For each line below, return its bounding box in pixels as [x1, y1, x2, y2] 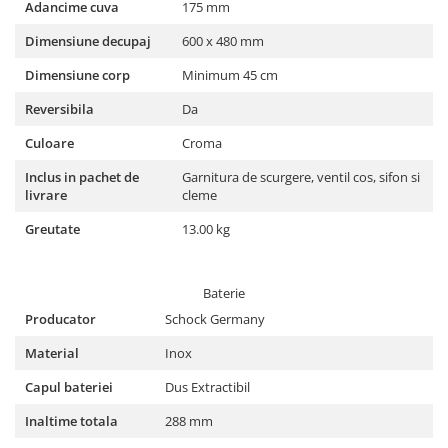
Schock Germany [165, 310, 265, 328]
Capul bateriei [25, 378, 113, 396]
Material [25, 344, 79, 362]
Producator [25, 310, 96, 328]
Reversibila [25, 100, 94, 118]
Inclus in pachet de [25, 168, 139, 186]
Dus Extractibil [165, 378, 250, 396]
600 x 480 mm [182, 32, 264, 50]
